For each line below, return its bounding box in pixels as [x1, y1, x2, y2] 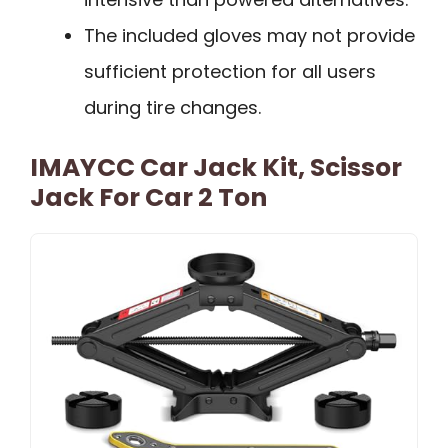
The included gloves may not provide [84, 23, 415, 49]
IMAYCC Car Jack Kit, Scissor [30, 150, 402, 186]
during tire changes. [84, 95, 261, 121]
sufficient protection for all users [84, 59, 376, 85]
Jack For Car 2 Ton [30, 180, 267, 216]
